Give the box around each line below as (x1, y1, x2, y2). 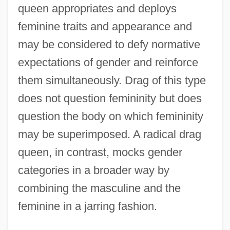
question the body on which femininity (17, 109, 203, 123)
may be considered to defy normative (17, 37, 200, 51)
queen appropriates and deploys (17, 2, 177, 15)
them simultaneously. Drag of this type (17, 73, 206, 87)
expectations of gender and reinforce (17, 55, 198, 69)
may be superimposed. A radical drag (17, 127, 201, 141)
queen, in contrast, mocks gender (17, 145, 182, 159)
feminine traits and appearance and (17, 20, 192, 33)
